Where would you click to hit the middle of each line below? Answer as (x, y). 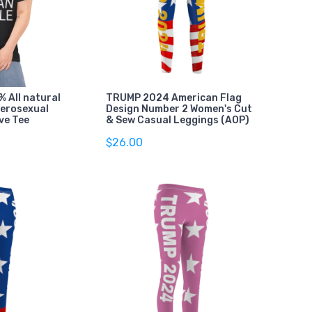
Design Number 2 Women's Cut (179, 109)
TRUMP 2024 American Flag (173, 97)
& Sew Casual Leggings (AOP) (177, 120)
